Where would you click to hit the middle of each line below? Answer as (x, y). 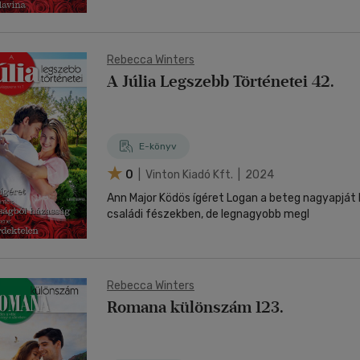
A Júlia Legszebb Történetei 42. (221, 81)
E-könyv (158, 146)
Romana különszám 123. (195, 307)
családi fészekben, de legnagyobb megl (208, 214)
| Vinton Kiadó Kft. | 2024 (205, 174)
